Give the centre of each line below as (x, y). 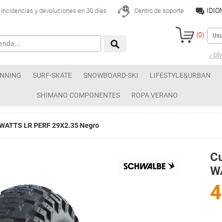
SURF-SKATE (52, 75)
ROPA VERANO (155, 95)
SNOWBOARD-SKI (111, 75)
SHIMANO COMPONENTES (78, 95)
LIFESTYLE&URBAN (180, 75)
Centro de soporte (158, 11)
